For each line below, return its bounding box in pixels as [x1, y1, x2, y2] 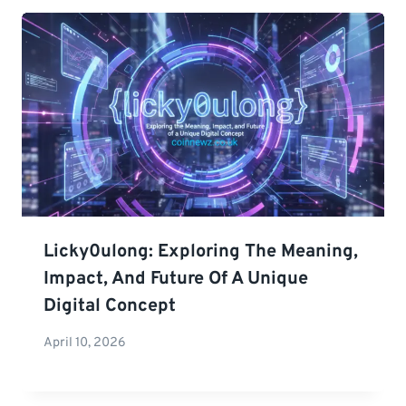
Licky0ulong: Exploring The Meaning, [43, 239, 358, 264]
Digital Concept [43, 294, 176, 318]
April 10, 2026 [43, 334, 126, 353]
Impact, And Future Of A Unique [43, 266, 308, 291]
